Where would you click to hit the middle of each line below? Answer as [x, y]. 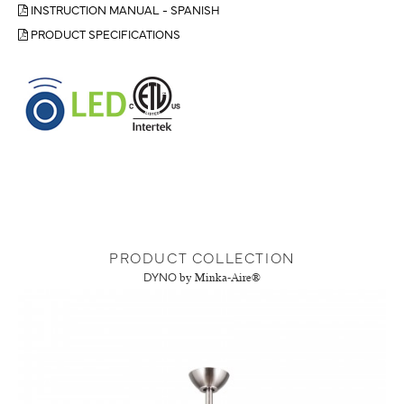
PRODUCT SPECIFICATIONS [104, 33]
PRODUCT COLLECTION [202, 257]
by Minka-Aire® [220, 278]
